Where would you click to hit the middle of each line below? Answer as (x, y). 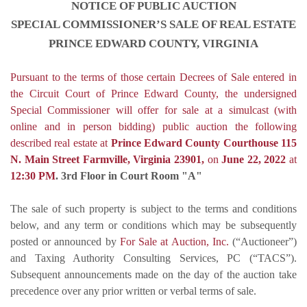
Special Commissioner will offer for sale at (114, 110)
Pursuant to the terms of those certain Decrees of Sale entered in (153, 77)
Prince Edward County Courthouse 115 (202, 143)
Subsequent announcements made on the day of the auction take (153, 274)
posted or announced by (65, 241)
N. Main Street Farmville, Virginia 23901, (109, 159)
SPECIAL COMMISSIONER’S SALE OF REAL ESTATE (153, 24)
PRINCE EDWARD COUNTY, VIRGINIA (153, 43)
